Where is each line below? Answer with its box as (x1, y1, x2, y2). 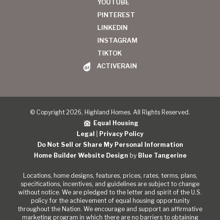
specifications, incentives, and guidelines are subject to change (21, 180, 199, 188)
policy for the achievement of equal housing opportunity (30, 196, 190, 204)
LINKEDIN (97, 24, 128, 31)
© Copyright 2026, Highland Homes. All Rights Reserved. (30, 108, 190, 116)
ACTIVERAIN (97, 62, 137, 70)
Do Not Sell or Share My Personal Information (37, 140, 183, 148)
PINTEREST (97, 11, 135, 19)
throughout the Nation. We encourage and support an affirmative (18, 205, 202, 213)
